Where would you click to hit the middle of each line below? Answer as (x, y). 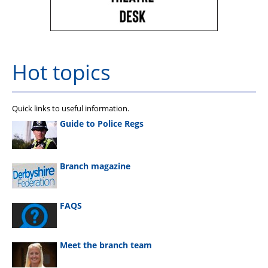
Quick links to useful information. (71, 109)
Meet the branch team (106, 245)
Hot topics (61, 71)
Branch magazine (95, 166)
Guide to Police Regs (102, 123)
